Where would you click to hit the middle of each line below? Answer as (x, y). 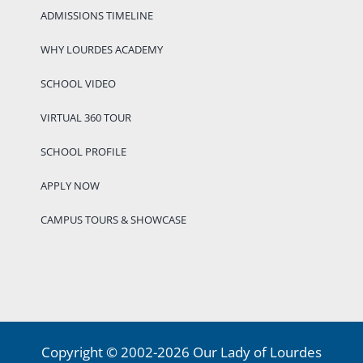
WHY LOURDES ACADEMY (101, 50)
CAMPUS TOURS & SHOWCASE (113, 220)
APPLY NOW (70, 186)
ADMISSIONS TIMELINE (96, 16)
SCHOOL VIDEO (78, 84)
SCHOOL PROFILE (83, 152)
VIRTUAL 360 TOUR (85, 118)
